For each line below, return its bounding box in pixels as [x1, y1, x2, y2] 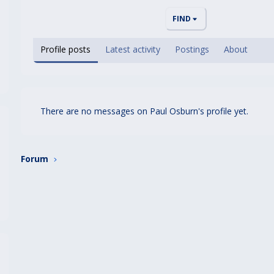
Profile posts [40, 43, 91, 56]
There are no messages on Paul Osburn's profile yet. [40, 105, 248, 117]
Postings [175, 43, 209, 56]
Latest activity [105, 43, 160, 56]
